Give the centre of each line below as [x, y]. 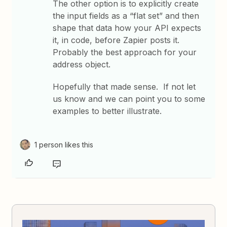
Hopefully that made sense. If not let [124, 87]
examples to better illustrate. [110, 111]
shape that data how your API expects [127, 28]
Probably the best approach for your [125, 52]
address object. [84, 64]
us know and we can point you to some [129, 99]
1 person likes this [64, 145]
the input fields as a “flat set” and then [126, 16]
